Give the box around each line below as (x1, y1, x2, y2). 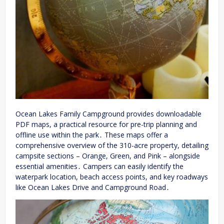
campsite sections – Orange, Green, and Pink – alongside (15, 150, 200, 160)
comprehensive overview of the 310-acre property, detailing (15, 140, 208, 150)
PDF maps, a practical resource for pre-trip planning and (15, 119, 197, 129)
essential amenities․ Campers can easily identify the (15, 161, 183, 171)
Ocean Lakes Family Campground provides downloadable (15, 108, 201, 118)
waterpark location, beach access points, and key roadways (15, 171, 208, 181)
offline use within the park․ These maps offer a (15, 129, 168, 139)
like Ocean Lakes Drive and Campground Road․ (15, 182, 169, 192)
